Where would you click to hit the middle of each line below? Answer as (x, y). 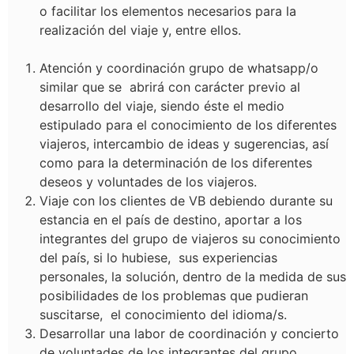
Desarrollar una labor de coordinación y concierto (189, 333)
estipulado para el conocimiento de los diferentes (188, 125)
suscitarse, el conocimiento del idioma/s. (163, 314)
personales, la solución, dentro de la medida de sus (193, 277)
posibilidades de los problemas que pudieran (174, 296)
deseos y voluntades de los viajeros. (148, 182)
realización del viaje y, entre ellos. (140, 30)
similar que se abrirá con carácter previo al (170, 87)
